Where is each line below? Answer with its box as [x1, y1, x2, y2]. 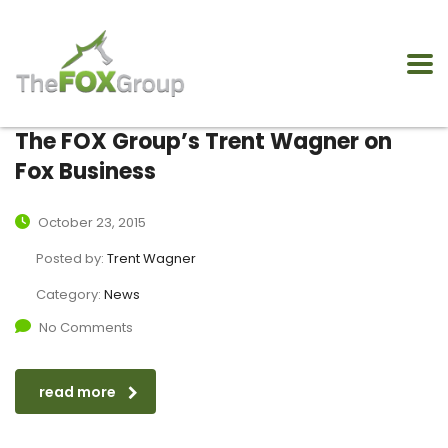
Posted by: [36, 249, 107, 269]
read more [39, 382, 116, 403]
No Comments [39, 318, 133, 338]
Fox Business [15, 156, 156, 188]
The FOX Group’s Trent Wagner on [15, 126, 392, 158]
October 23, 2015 [35, 213, 146, 233]
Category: [36, 285, 104, 305]
